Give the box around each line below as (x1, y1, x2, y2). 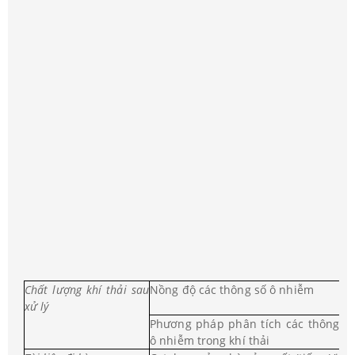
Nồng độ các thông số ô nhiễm (150, 282, 314, 298)
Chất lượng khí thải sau (25, 282, 149, 298)
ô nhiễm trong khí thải (150, 333, 270, 349)
